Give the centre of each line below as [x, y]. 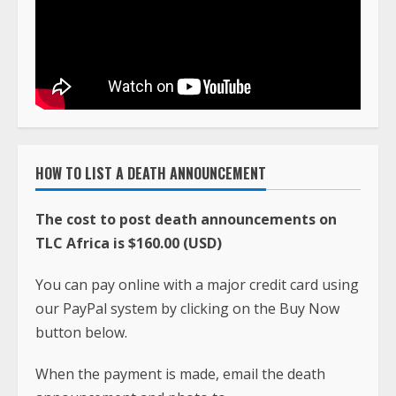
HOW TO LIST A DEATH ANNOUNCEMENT [151, 173]
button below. [81, 332]
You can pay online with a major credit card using [197, 284]
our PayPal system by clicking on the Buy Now [187, 308]
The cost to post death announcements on [186, 219]
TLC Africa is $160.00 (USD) [129, 243]
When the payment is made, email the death [180, 373]
